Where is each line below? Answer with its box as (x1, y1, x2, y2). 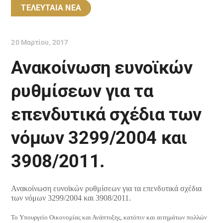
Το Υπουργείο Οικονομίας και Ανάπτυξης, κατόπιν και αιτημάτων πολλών (11, 214, 208, 221)
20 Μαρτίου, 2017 (11, 38, 69, 46)
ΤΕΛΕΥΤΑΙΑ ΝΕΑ (21, 3, 81, 12)
